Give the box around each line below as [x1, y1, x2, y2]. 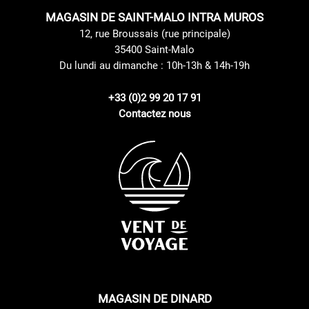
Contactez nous [118, 107, 191, 120]
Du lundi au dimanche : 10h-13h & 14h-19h [59, 59, 250, 72]
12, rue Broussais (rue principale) [79, 27, 230, 40]
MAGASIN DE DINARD [97, 291, 212, 306]
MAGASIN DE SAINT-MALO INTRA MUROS [46, 10, 263, 24]
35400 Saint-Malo [114, 43, 195, 56]
